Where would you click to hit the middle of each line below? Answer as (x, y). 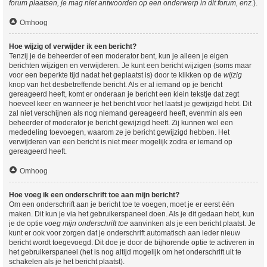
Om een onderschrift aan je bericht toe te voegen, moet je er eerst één (122, 204)
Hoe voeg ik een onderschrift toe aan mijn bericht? (94, 195)
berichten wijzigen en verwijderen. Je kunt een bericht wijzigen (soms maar (130, 66)
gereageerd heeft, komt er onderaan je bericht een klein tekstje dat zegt (124, 94)
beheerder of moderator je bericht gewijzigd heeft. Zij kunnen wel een (121, 123)
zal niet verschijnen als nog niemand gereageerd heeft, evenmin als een (126, 113)
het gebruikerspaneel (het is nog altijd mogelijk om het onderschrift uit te (125, 252)
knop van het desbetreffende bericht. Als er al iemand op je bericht (116, 85)
